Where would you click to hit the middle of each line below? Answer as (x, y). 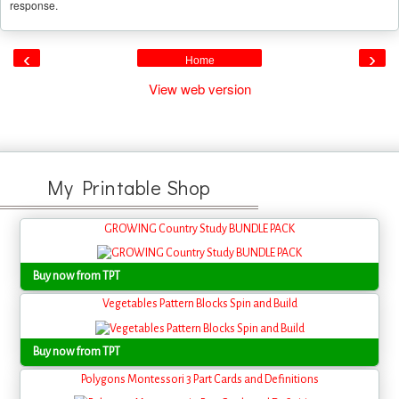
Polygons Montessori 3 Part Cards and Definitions (199, 379)
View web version (199, 89)
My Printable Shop (129, 188)
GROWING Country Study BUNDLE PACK (199, 229)
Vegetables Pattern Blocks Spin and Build (199, 304)
